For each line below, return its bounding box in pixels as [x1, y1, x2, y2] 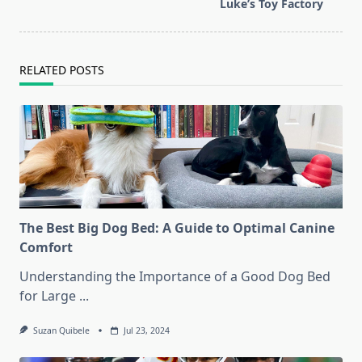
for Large [19, 287, 76, 305]
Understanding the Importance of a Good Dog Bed [19, 267, 330, 286]
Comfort [19, 238, 73, 257]
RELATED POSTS [19, 62, 104, 78]
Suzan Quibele [32, 325, 90, 337]
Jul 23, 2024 [123, 325, 170, 337]
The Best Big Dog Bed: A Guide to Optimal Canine [19, 219, 335, 238]
